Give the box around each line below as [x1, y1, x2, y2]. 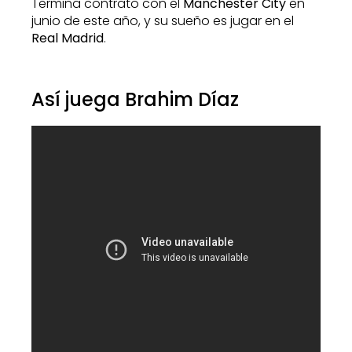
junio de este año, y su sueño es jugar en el [31, 11, 294, 30]
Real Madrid [31, 28, 104, 47]
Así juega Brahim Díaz [31, 86, 239, 112]
